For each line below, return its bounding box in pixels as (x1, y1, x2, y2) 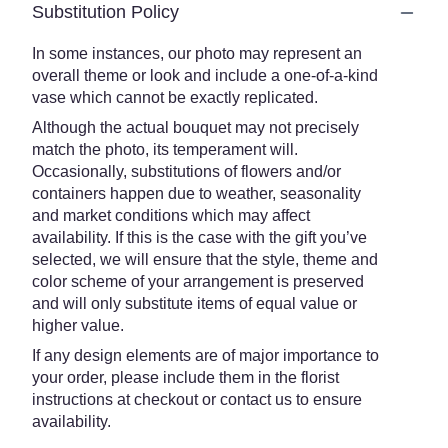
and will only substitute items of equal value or (32, 295, 357, 312)
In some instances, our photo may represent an (32, 45, 362, 62)
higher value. (32, 317, 124, 334)
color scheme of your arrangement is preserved (32, 273, 364, 290)
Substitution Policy (32, 2, 179, 22)
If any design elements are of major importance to (32, 347, 379, 364)
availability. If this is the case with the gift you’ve (32, 229, 367, 246)
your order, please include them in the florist (32, 369, 339, 386)
